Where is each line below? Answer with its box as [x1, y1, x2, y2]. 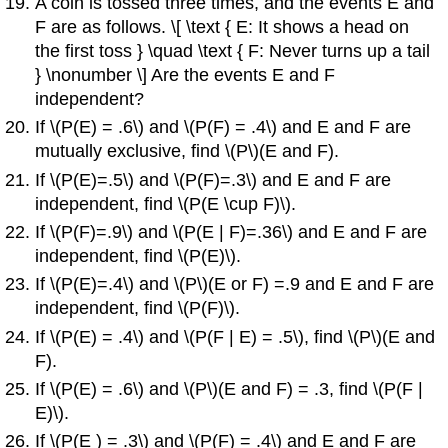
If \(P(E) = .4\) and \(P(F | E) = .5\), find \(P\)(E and [35, 326, 436, 347]
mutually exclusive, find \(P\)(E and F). [35, 141, 340, 162]
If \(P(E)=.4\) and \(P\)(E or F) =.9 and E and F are [35, 274, 435, 295]
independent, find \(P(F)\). [35, 298, 241, 319]
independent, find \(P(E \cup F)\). [35, 193, 297, 214]
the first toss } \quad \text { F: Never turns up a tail [35, 40, 431, 61]
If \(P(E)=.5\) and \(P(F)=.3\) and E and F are [35, 169, 392, 190]
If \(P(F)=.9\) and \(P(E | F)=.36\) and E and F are [35, 221, 428, 242]
